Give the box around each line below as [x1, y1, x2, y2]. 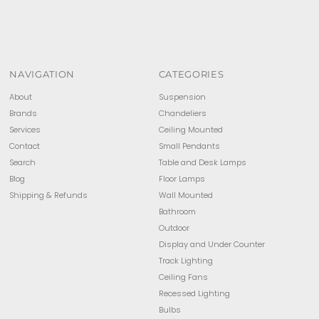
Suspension [158, 90, 206, 103]
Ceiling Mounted [158, 123, 223, 135]
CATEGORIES [158, 68, 224, 80]
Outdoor [158, 221, 189, 234]
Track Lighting [158, 254, 213, 266]
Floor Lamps [158, 172, 205, 184]
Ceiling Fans [158, 271, 208, 283]
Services [9, 123, 41, 135]
